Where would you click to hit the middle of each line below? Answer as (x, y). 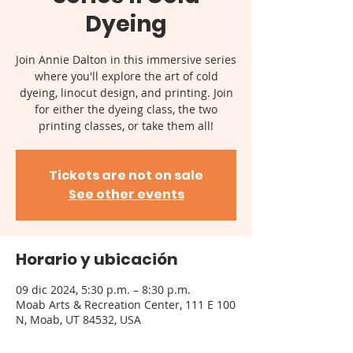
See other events (126, 195)
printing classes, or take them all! (126, 126)
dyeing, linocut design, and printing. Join (126, 93)
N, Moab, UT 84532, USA (78, 320)
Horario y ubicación (97, 260)
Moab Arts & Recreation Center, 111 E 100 (126, 305)
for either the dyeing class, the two (126, 110)
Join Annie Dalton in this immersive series (126, 60)
